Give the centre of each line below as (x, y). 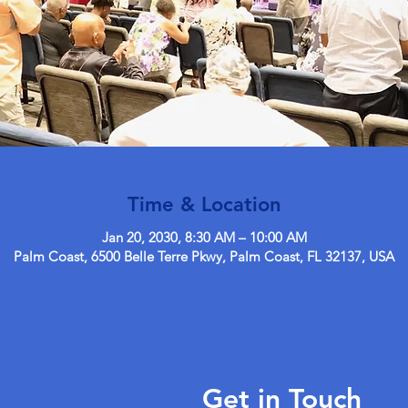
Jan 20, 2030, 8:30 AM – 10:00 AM (204, 237)
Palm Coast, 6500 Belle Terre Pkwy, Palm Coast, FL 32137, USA (204, 256)
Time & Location (204, 204)
